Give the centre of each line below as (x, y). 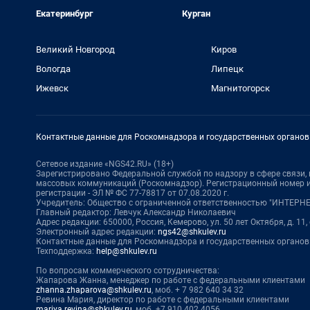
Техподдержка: (66, 251)
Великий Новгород (75, 49)
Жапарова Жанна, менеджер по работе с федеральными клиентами (171, 280)
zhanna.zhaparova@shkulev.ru (94, 290)
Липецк (227, 69)
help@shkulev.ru (127, 251)
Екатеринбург (64, 13)
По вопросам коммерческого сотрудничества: (128, 271)
